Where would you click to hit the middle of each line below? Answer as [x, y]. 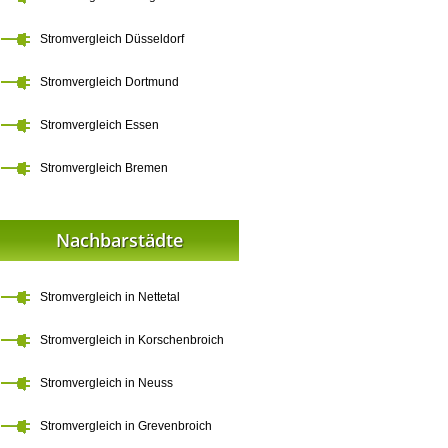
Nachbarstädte [119, 240]
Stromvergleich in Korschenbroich [132, 340]
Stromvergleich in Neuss [106, 383]
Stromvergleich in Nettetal [110, 297]
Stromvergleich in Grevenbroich [126, 426]
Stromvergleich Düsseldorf [112, 39]
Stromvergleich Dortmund [109, 82]
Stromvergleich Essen [99, 125]
